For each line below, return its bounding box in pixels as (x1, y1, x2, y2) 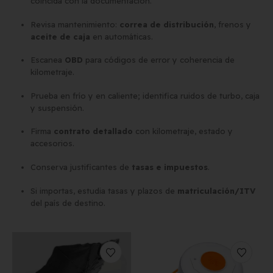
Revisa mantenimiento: (30, 19, 119, 29)
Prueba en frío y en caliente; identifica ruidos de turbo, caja (30, 90, 260, 101)
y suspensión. (30, 102, 84, 113)
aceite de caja (30, 31, 90, 41)
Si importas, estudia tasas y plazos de (30, 185, 177, 196)
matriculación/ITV (177, 185, 255, 196)
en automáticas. (90, 31, 153, 41)
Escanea (30, 55, 65, 65)
